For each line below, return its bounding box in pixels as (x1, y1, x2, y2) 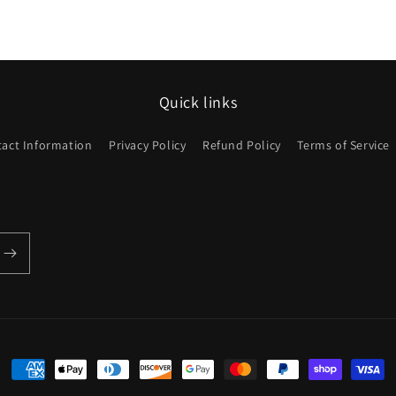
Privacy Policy (108, 137, 187, 154)
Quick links (158, 92, 238, 113)
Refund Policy (202, 137, 281, 154)
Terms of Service (297, 137, 391, 154)
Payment (11, 361, 66, 380)
